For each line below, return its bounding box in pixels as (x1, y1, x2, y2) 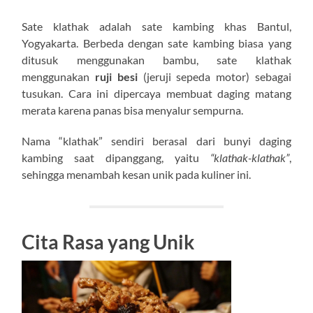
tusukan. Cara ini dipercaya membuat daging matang (22, 86, 291, 100)
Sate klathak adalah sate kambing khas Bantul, (22, 19, 291, 33)
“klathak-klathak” (210, 150, 289, 164)
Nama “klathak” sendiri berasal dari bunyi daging (22, 133, 291, 147)
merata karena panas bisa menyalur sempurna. (22, 103, 244, 117)
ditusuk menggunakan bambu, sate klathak (22, 52, 291, 66)
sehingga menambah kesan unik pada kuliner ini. (22, 167, 252, 181)
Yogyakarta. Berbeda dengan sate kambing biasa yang (22, 36, 291, 50)
